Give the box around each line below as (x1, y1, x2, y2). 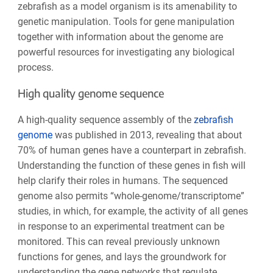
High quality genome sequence (17, 85, 164, 100)
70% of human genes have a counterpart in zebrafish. (17, 144, 246, 156)
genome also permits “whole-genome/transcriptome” (17, 190, 244, 202)
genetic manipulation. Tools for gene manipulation (17, 15, 235, 27)
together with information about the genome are (17, 30, 223, 43)
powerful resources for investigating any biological (17, 46, 235, 58)
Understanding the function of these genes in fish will (17, 159, 246, 171)
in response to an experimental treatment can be (17, 220, 224, 232)
